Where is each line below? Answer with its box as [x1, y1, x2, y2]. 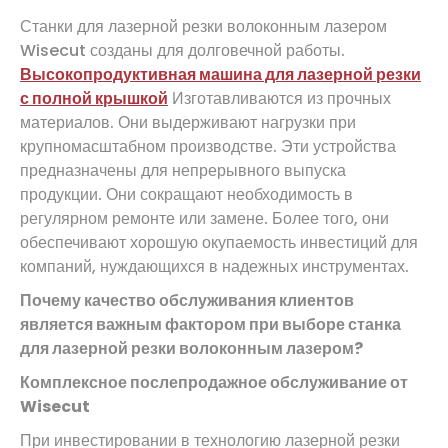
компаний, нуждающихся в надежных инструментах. [20, 254, 409, 278]
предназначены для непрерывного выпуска [20, 158, 346, 182]
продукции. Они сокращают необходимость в [20, 182, 353, 206]
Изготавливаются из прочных [168, 86, 391, 110]
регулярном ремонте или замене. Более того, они [20, 206, 389, 230]
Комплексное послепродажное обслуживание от [20, 370, 408, 394]
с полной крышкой [20, 86, 168, 110]
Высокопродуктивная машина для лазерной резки [20, 62, 421, 86]
